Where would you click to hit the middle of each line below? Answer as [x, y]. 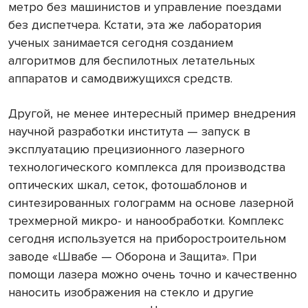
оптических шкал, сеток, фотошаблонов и [128, 185]
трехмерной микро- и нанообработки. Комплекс [146, 220]
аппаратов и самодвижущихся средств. [120, 78]
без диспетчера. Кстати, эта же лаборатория [135, 24]
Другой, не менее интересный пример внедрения [152, 113]
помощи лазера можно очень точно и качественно [153, 274]
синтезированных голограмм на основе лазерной [151, 202]
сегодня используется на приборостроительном [147, 238]
